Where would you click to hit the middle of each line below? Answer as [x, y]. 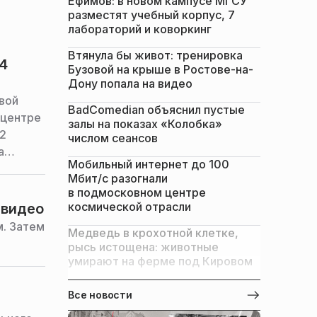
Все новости [100, 295]
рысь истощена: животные [143, 247]
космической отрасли [129, 207]
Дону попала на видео [130, 83]
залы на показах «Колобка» [145, 124]
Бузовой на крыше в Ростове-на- [161, 69]
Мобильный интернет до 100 [149, 164]
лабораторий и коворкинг [140, 29]
